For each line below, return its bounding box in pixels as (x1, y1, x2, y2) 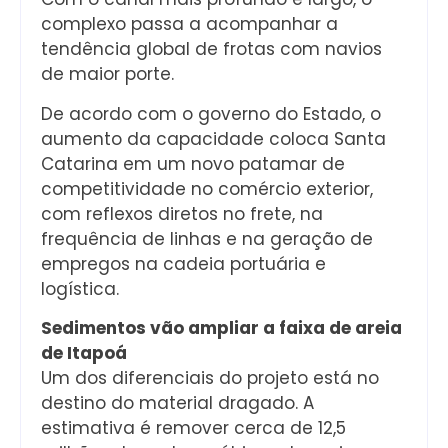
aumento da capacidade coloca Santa (41, 126, 386, 151)
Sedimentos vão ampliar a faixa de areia (41, 316, 402, 341)
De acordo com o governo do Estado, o (41, 101, 381, 126)
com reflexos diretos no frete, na (41, 201, 323, 226)
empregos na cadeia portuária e (41, 251, 326, 276)
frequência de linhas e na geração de (41, 226, 373, 251)
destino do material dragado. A (41, 391, 314, 416)
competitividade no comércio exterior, (41, 176, 373, 201)
